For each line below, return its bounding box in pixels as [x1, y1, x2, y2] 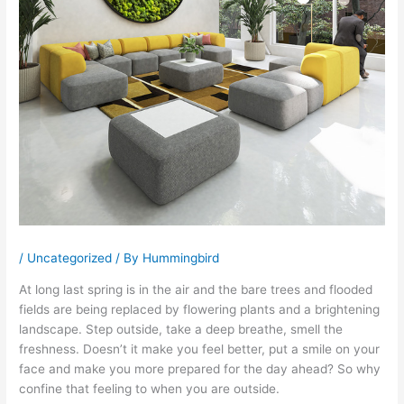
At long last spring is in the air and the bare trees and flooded [19, 282, 373, 298]
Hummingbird [142, 251, 220, 266]
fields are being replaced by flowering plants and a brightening [19, 302, 381, 317]
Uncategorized [27, 251, 113, 266]
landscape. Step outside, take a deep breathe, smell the [19, 322, 344, 337]
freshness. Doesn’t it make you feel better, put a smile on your [19, 342, 381, 357]
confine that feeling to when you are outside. [19, 381, 280, 397]
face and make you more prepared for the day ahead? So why [19, 362, 381, 377]
